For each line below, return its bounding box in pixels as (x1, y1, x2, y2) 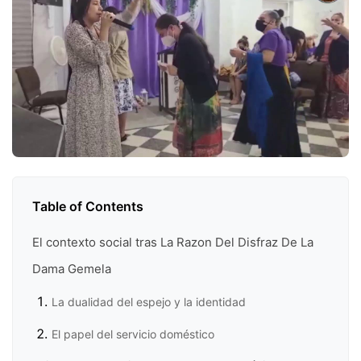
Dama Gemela (32, 261, 111, 277)
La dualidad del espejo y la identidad (52, 295, 246, 309)
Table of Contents (32, 198, 143, 215)
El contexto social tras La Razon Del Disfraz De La (32, 234, 313, 251)
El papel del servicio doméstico (52, 326, 214, 341)
